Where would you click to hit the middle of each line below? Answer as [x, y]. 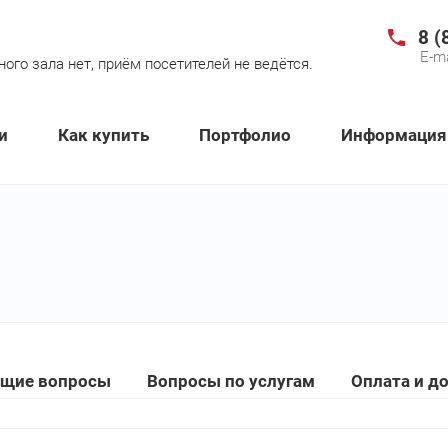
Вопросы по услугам [231, 381]
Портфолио [244, 134]
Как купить [103, 134]
